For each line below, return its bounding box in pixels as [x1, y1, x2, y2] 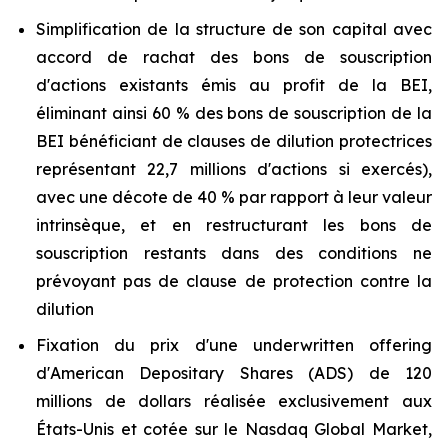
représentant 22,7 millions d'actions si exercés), [36, 159, 432, 179]
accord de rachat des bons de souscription [36, 47, 432, 67]
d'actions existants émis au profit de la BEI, [36, 75, 432, 95]
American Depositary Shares [50, 363, 293, 383]
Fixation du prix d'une [36, 335, 253, 355]
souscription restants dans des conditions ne [36, 243, 432, 263]
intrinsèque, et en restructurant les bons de [36, 215, 432, 235]
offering [369, 335, 433, 355]
